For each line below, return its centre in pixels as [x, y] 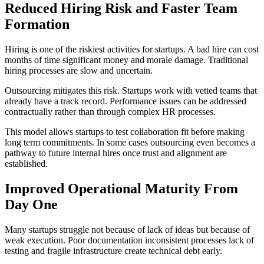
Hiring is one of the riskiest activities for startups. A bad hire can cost [132, 49]
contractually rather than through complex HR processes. [110, 111]
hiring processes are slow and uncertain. [79, 70]
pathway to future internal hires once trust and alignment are [116, 153]
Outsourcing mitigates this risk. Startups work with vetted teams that [131, 90]
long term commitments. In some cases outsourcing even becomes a [130, 142]
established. [26, 163]
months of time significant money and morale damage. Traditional [126, 60]
